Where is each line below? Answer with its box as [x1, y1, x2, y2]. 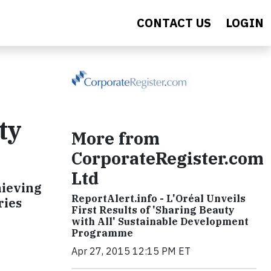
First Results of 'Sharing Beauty [71, 204, 235, 216]
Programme [71, 227, 133, 239]
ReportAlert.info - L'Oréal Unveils [71, 192, 246, 204]
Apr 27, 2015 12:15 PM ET [71, 245, 191, 257]
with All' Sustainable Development [71, 215, 249, 227]
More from [71, 127, 160, 149]
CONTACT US [137, 15, 211, 31]
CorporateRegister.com [71, 147, 264, 169]
